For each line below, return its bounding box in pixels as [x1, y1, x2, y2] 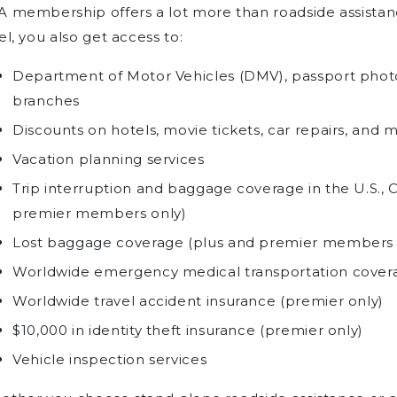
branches [12, 91, 81, 109]
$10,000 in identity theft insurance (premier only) [12, 321, 363, 339]
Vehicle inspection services [12, 350, 207, 368]
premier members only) [12, 204, 187, 222]
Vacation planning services [12, 150, 205, 167]
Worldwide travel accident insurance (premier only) [12, 292, 384, 309]
